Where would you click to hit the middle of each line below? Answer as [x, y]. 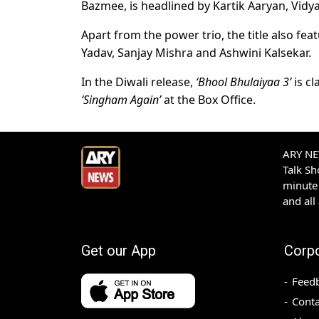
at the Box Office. [208, 100]
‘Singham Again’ [121, 100]
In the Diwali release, [138, 82]
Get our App [119, 251]
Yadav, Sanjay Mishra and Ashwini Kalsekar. [196, 53]
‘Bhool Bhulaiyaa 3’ [244, 82]
